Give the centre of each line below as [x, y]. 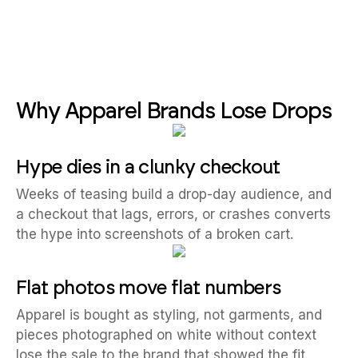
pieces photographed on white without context [166, 335]
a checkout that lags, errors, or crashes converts [173, 214]
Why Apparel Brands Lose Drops [174, 110]
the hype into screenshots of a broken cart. [155, 234]
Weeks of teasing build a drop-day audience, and [174, 194]
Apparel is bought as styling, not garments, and [169, 315]
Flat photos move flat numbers [149, 287]
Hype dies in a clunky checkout [148, 167]
